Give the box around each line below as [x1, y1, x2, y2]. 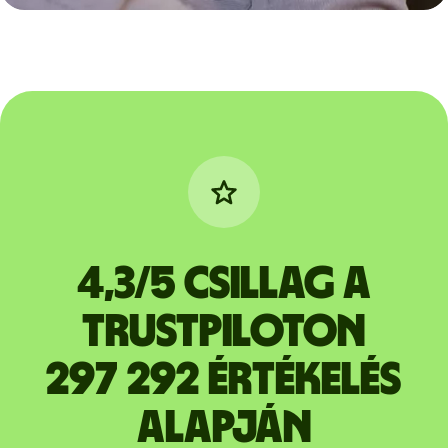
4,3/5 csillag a [76, 261, 371, 308]
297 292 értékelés [46, 357, 401, 404]
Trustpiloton [82, 309, 365, 356]
